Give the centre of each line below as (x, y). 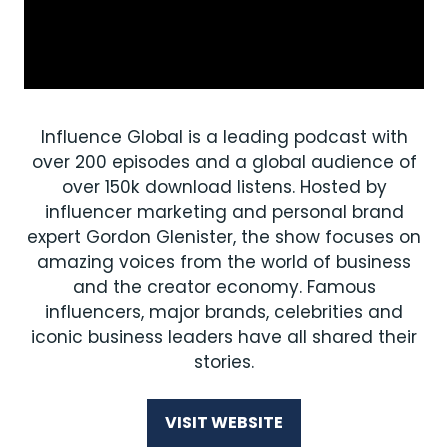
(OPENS (253, 433)
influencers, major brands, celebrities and (224, 312)
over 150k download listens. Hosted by (224, 187)
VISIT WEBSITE (224, 423)
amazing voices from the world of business (224, 262)
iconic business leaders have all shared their (224, 337)
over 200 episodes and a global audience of (224, 162)
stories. (224, 362)
